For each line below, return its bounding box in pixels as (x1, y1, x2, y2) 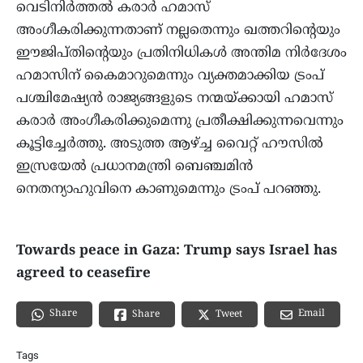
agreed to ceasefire (16, 265, 151, 284)
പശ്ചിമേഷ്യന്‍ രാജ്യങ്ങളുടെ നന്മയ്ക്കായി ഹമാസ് (16, 90, 333, 109)
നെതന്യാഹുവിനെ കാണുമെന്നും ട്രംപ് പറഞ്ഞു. (16, 181, 321, 199)
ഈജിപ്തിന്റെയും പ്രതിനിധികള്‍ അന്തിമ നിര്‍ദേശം (16, 45, 347, 63)
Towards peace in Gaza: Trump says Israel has (16, 242, 337, 261)
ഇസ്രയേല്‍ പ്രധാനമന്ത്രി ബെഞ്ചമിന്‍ (16, 158, 253, 177)
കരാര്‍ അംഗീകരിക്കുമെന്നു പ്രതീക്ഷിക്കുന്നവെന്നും (16, 113, 344, 131)
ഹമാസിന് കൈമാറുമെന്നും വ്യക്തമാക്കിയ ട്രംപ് (16, 67, 324, 86)
